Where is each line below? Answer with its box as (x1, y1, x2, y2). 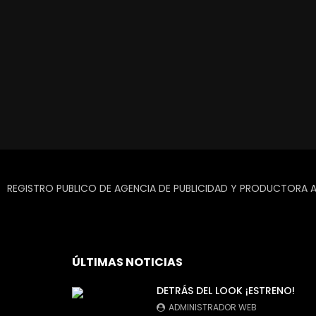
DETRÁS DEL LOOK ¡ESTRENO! (157, 283, 295, 298)
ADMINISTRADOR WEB (169, 300, 257, 313)
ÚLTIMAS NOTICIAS (72, 253, 183, 270)
